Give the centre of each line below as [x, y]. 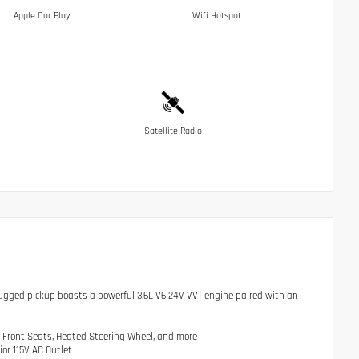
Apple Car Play [42, 15]
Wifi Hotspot [216, 15]
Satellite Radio [173, 131]
